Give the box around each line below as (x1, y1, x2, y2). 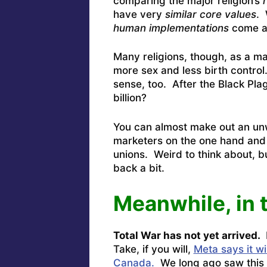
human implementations (113, 21, 229, 34)
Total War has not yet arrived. (113, 229, 263, 242)
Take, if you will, (113, 243, 194, 256)
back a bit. (113, 162, 164, 174)
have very (113, 8, 165, 20)
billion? (113, 92, 147, 104)
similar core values (164, 8, 256, 20)
